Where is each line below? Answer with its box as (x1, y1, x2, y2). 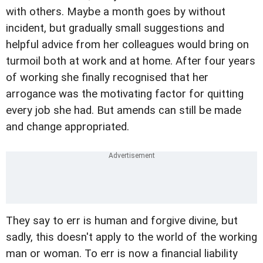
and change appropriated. (6, 120, 129, 133)
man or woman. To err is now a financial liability (6, 247, 238, 260)
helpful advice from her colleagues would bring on (6, 38, 249, 51)
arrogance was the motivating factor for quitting (6, 87, 244, 100)
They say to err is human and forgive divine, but (6, 214, 238, 227)
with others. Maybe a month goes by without (6, 5, 225, 18)
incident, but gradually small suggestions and (6, 21, 224, 35)
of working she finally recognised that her (6, 70, 208, 84)
